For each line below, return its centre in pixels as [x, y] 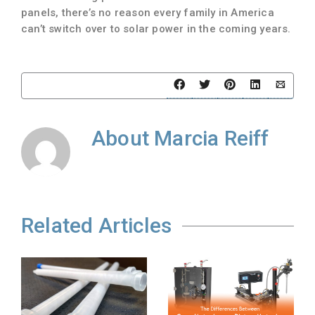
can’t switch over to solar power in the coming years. [156, 28]
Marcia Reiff [212, 138]
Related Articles [97, 225]
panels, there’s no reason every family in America [148, 12]
